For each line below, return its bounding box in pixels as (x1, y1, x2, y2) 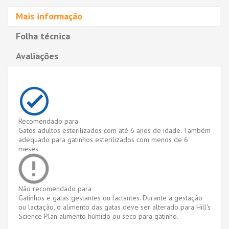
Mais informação (16, 10, 82, 22)
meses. (18, 144, 40, 153)
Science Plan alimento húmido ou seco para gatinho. (18, 211, 178, 221)
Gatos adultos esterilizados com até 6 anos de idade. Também (18, 125, 211, 135)
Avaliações (16, 50, 58, 62)
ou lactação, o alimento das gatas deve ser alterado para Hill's (18, 202, 211, 212)
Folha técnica (16, 30, 70, 42)
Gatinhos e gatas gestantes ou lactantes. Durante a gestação (18, 193, 202, 202)
